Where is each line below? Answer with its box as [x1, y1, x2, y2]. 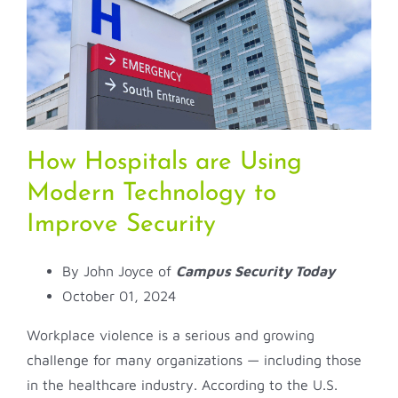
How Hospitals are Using [27, 149, 302, 175]
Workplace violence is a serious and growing [27, 326, 314, 343]
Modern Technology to [27, 180, 276, 206]
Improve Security [27, 211, 216, 237]
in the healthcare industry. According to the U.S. [27, 376, 338, 393]
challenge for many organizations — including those [27, 351, 362, 368]
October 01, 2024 [62, 287, 176, 304]
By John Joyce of [62, 262, 176, 279]
